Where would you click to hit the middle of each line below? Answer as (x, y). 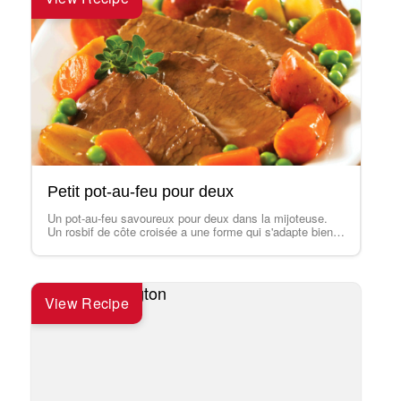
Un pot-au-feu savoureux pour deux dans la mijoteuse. (187, 218)
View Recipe (87, 303)
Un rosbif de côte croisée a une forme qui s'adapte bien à (195, 231)
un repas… (75, 245)
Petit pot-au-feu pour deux (140, 192)
